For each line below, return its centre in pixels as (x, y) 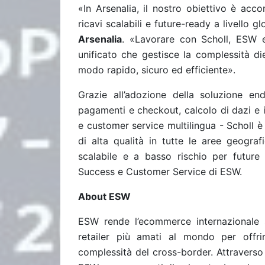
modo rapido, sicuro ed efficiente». (157, 70)
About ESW (104, 196)
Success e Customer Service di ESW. (160, 172)
